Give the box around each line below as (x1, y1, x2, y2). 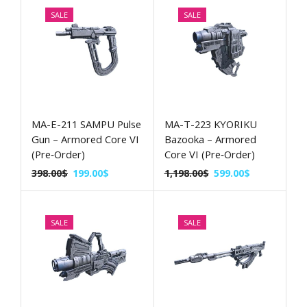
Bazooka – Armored (164, 132, 256, 146)
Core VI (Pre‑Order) (164, 147, 255, 161)
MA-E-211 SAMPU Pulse (32, 116, 141, 131)
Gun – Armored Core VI (32, 132, 139, 146)
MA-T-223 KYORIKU (164, 116, 257, 131)
